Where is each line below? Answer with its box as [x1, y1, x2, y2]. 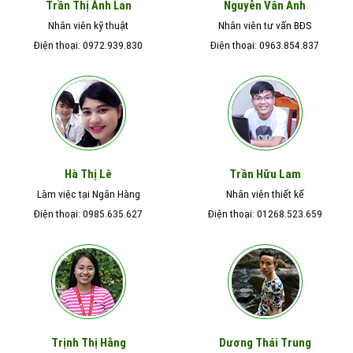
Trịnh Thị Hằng [50, 335, 126, 350]
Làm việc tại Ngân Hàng [36, 187, 140, 200]
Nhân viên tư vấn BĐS [217, 18, 312, 32]
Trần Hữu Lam [229, 166, 301, 181]
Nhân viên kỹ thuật [48, 18, 128, 32]
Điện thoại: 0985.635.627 [34, 206, 143, 220]
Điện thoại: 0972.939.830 [34, 38, 143, 51]
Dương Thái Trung [218, 335, 311, 350]
